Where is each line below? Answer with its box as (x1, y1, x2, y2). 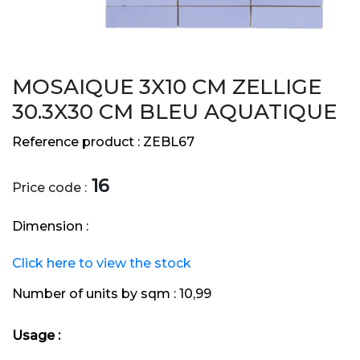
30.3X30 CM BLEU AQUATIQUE (12, 99, 337, 125)
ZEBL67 (143, 134, 194, 150)
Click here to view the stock (12, 256, 191, 272)
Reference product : (12, 134, 143, 150)
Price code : (12, 180, 87, 196)
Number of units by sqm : (12, 286, 179, 302)
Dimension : (12, 219, 88, 235)
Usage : (12, 328, 60, 344)
